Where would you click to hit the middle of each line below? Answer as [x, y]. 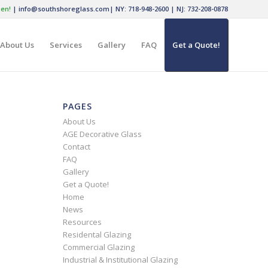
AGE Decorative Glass [103, 134]
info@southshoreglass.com [64, 9]
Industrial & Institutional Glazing [121, 260]
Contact [77, 147]
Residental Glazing [97, 234]
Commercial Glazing [99, 247]
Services [66, 45]
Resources [83, 222]
